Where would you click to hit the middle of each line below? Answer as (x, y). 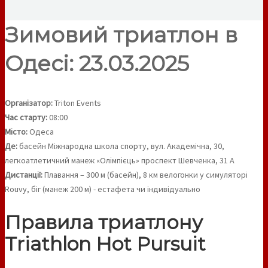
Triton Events (77, 103)
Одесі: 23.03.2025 (97, 63)
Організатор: (29, 103)
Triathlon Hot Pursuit (105, 244)
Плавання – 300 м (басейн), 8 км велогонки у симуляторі (145, 174)
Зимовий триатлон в (121, 34)
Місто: (16, 131)
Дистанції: (24, 174)
